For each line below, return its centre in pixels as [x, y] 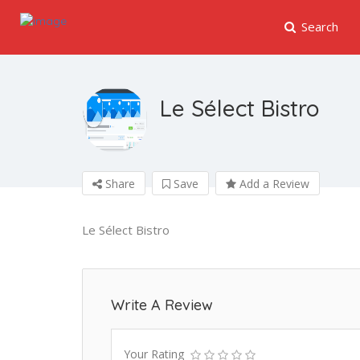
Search [320, 27]
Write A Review [162, 305]
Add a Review [273, 184]
